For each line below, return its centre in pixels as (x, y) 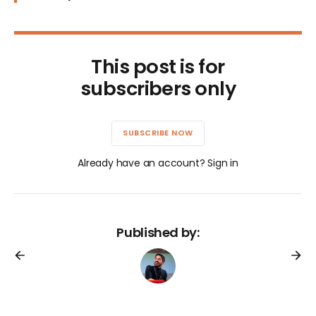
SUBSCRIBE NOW (158, 133)
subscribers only (158, 88)
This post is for (158, 66)
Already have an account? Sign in (158, 163)
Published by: (158, 232)
